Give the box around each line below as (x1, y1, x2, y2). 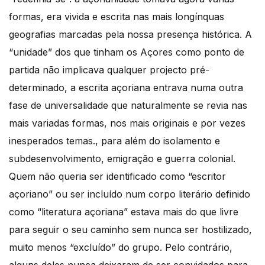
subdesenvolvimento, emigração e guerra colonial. (9, 152, 235, 164)
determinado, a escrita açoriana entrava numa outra (9, 81, 243, 93)
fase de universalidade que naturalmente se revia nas (9, 99, 247, 111)
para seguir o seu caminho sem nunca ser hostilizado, (9, 223, 252, 235)
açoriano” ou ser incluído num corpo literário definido (9, 188, 250, 200)
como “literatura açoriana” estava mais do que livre (9, 205, 238, 218)
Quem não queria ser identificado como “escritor (9, 170, 226, 182)
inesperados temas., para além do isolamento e (9, 134, 220, 147)
